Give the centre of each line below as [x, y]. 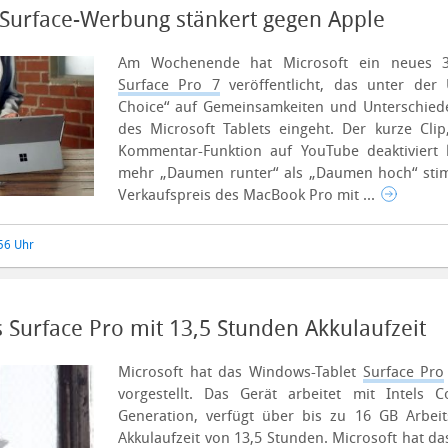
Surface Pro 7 [169, 85]
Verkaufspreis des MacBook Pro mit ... [248, 195]
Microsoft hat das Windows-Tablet [240, 372]
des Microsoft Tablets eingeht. [230, 129]
